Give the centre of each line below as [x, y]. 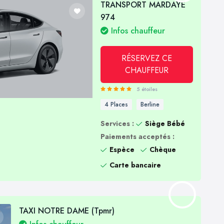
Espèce [122, 150]
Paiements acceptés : [138, 137]
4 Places [116, 105]
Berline [150, 105]
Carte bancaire [135, 165]
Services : [117, 124]
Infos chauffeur [137, 31]
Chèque [163, 150]
